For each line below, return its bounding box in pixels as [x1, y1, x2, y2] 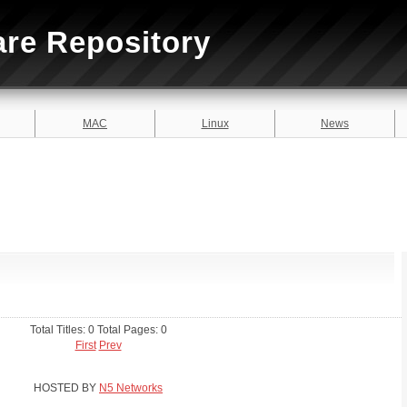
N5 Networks [99, 382, 163, 394]
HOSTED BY [34, 382, 99, 394]
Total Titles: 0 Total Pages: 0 [29, 323, 167, 336]
